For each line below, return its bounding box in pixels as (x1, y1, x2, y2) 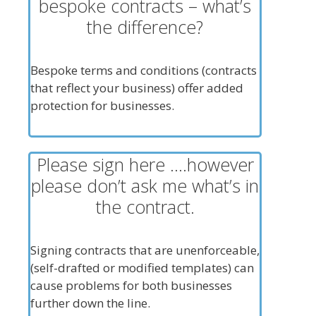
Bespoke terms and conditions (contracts (30, 62, 257, 78)
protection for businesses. (30, 97, 174, 114)
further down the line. (30, 295, 150, 311)
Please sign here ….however (36, 152, 254, 176)
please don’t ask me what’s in (31, 174, 260, 197)
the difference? (87, 15, 204, 39)
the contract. (95, 195, 195, 219)
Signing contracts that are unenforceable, (30, 242, 260, 258)
